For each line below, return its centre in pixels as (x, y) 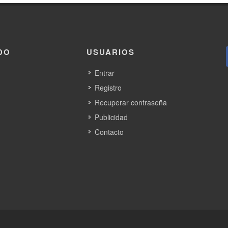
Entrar (104, 73)
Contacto (109, 132)
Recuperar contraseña (131, 103)
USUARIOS (110, 52)
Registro (108, 88)
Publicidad (111, 117)
